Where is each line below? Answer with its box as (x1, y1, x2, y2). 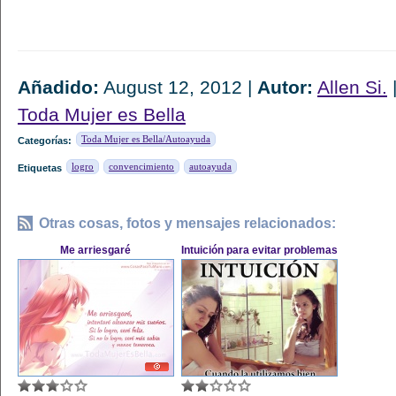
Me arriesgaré (60, 244, 132, 256)
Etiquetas (18, 163, 62, 173)
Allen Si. (317, 77, 387, 97)
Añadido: (18, 77, 99, 97)
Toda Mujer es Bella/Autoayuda (81, 133, 210, 144)
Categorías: (18, 135, 72, 146)
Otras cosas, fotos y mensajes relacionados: (39, 216, 336, 231)
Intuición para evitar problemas (181, 244, 338, 256)
